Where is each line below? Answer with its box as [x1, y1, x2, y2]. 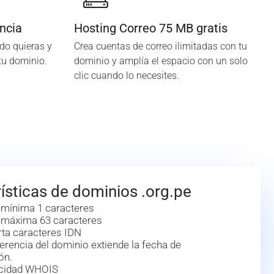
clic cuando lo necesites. [73, 70, 179, 81]
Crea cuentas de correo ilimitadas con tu [73, 40, 247, 52]
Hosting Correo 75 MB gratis [73, 21, 228, 35]
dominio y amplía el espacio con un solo [73, 55, 248, 67]
